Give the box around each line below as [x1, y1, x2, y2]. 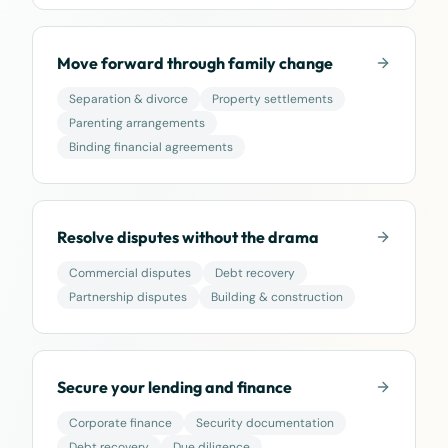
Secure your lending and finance [57, 377, 292, 397]
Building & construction [211, 289, 343, 305]
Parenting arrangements [69, 115, 205, 131]
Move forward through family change [57, 53, 333, 73]
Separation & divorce [69, 91, 188, 107]
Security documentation [196, 415, 334, 431]
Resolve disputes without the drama [57, 227, 319, 247]
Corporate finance [69, 415, 172, 431]
